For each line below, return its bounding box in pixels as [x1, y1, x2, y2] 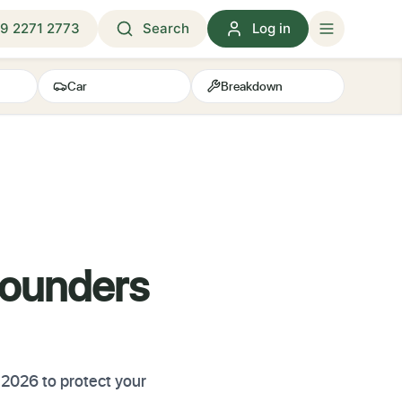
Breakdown [221, 77, 284, 94]
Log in [252, 20, 291, 37]
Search [143, 20, 189, 37]
